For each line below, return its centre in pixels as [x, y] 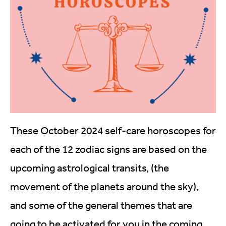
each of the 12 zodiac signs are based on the [108, 149]
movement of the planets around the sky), [104, 186]
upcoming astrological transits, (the [90, 168]
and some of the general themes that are [101, 205]
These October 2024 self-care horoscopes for [113, 130]
